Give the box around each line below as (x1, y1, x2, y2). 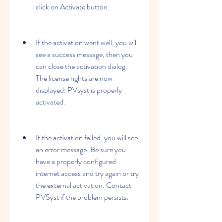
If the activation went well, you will (36, 37, 138, 48)
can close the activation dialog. (36, 60, 127, 72)
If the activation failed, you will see (36, 132, 138, 143)
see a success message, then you (36, 49, 133, 60)
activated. (36, 96, 65, 108)
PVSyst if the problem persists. (36, 191, 129, 203)
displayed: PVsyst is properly (36, 84, 122, 96)
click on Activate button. (36, 1, 110, 12)
